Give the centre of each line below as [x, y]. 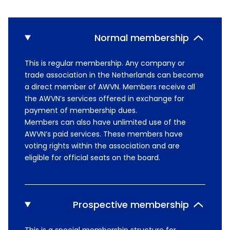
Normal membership [142, 38]
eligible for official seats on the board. [92, 158]
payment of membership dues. [81, 110]
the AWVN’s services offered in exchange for [104, 99]
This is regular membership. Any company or [105, 63]
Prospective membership [131, 205]
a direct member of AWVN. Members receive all [110, 87]
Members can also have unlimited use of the [105, 122]
